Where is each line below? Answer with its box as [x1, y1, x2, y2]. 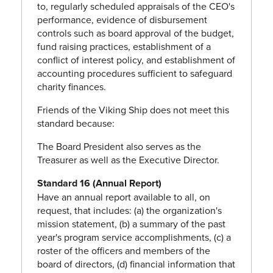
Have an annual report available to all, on [37, 190, 210, 204]
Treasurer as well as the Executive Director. [37, 153, 219, 167]
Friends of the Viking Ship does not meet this [37, 103, 229, 117]
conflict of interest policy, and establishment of [37, 53, 235, 67]
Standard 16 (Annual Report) [37, 176, 161, 191]
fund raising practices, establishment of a [37, 40, 211, 54]
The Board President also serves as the [37, 140, 201, 154]
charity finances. [37, 80, 106, 94]
